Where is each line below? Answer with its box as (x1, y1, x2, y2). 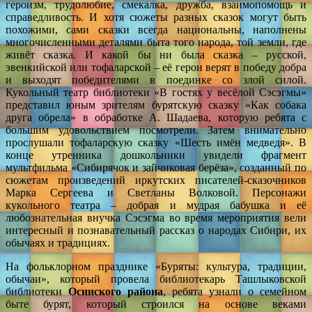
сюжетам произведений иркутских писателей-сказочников (6, 173, 306, 186)
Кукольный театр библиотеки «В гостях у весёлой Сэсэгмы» (6, 86, 306, 98)
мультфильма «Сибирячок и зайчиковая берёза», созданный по (6, 161, 306, 173)
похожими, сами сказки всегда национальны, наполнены (6, 23, 306, 36)
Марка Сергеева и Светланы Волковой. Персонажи (6, 186, 306, 198)
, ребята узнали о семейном (163, 285, 306, 297)
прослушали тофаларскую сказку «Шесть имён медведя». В (6, 136, 306, 148)
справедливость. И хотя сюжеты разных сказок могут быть (6, 10, 306, 23)
